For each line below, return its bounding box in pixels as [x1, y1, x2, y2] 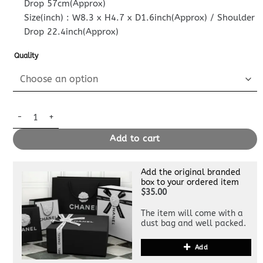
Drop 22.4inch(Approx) [24, 26, 119, 37]
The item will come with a [141, 208, 243, 218]
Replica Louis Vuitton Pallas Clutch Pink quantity [12, 107, 203, 117]
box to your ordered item [141, 177, 239, 187]
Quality [14, 52, 38, 60]
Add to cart [110, 134, 160, 144]
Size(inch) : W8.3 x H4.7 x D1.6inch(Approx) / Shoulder [24, 12, 255, 23]
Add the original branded [141, 167, 241, 177]
